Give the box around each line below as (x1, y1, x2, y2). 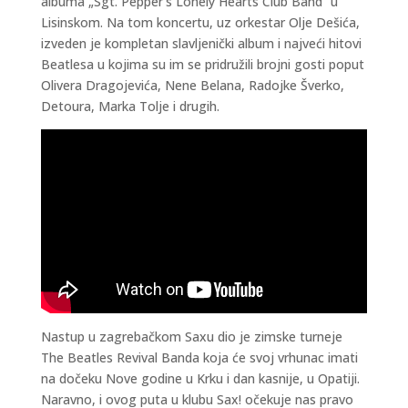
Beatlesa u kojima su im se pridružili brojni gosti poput (40, 56, 364, 74)
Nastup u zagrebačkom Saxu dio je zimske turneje (40, 328, 342, 346)
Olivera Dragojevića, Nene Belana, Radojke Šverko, (40, 76, 344, 95)
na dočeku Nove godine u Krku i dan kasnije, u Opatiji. (40, 370, 360, 388)
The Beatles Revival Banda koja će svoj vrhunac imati (40, 349, 358, 367)
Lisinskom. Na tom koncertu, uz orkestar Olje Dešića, (40, 14, 360, 32)
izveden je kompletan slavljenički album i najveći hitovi (40, 35, 362, 53)
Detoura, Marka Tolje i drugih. (40, 97, 219, 116)
